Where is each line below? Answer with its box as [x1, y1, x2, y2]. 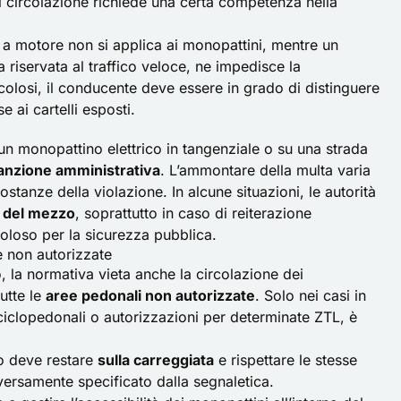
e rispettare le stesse [214, 350, 357, 369]
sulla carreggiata [98, 350, 214, 369]
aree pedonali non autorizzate [46, 286, 255, 304]
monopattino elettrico [18, 139, 162, 158]
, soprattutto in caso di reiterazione [75, 203, 311, 222]
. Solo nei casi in [255, 286, 366, 304]
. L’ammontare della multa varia [160, 160, 371, 179]
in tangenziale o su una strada [162, 139, 368, 158]
